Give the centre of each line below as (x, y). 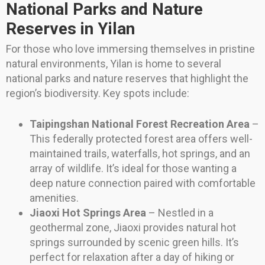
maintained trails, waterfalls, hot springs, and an (140, 154)
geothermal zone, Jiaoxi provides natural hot (133, 228)
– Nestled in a (180, 213)
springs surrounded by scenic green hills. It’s (134, 243)
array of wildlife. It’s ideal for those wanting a (133, 169)
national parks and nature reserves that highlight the (127, 79)
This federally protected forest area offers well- (141, 139)
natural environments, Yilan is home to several (114, 64)
